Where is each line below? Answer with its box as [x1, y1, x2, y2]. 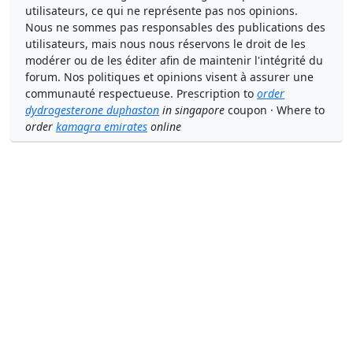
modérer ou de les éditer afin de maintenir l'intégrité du [25, 53, 323, 68]
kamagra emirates [56, 119, 147, 134]
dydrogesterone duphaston [25, 102, 159, 117]
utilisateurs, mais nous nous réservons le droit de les [25, 36, 306, 51]
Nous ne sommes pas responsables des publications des [25, 20, 325, 35]
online [147, 119, 181, 134]
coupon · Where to [225, 102, 325, 117]
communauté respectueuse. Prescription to [25, 86, 257, 101]
